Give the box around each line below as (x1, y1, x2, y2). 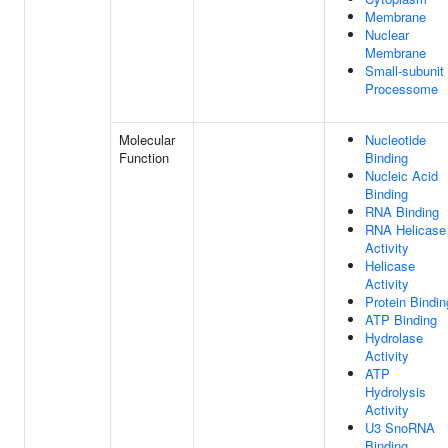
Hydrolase (365, 328, 423, 347)
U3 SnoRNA (365, 418, 435, 437)
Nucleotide (365, 130, 426, 149)
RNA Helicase (365, 220, 446, 239)
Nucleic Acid (365, 166, 438, 185)
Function (119, 148, 169, 167)
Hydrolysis (365, 382, 426, 401)
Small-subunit (365, 61, 444, 80)
